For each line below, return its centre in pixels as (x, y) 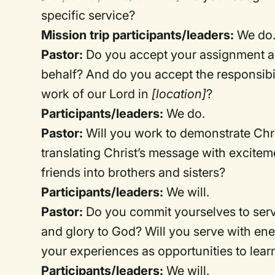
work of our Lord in (97, 94)
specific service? (88, 15)
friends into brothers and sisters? (134, 172)
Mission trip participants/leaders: (138, 35)
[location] (179, 94)
